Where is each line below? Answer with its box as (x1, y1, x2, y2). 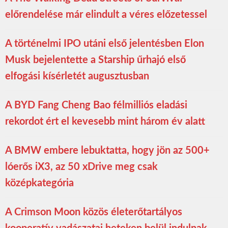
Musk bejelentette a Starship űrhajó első (5, 54, 186, 65)
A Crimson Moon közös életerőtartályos (5, 207, 182, 217)
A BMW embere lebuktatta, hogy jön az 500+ (5, 145, 210, 156)
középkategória (5, 178, 74, 188)
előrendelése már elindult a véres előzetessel (5, 9, 207, 20)
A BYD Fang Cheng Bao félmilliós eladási (5, 100, 187, 110)
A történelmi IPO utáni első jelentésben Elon (5, 38, 204, 49)
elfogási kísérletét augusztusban (5, 71, 149, 81)
